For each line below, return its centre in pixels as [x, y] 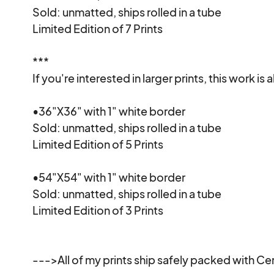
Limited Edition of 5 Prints [98, 144]
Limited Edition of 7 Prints [98, 28]
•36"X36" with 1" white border [109, 111]
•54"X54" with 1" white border [109, 177]
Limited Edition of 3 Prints [98, 210]
